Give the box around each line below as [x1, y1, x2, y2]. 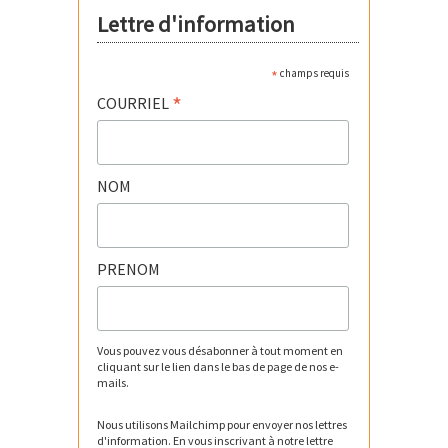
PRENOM [97, 258, 161, 279]
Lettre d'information [97, 9, 296, 38]
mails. [97, 375, 130, 391]
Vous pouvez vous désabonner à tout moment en [97, 343, 344, 359]
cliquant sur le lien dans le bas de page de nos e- [97, 359, 340, 375]
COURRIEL [97, 92, 173, 113]
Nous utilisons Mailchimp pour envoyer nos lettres [97, 417, 348, 433]
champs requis [277, 65, 349, 80]
